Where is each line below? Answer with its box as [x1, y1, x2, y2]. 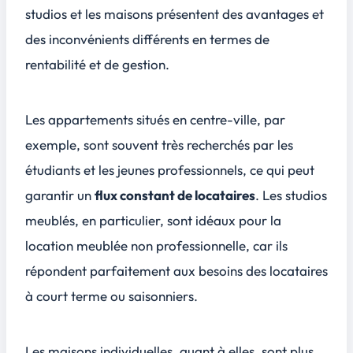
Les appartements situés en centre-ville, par [25, 110, 285, 128]
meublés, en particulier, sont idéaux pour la [25, 211, 281, 229]
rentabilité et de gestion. [25, 56, 169, 73]
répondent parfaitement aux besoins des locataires [25, 262, 328, 279]
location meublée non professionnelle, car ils [25, 236, 288, 254]
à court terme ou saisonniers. [25, 287, 198, 304]
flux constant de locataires [95, 186, 255, 203]
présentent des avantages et [153, 6, 324, 23]
